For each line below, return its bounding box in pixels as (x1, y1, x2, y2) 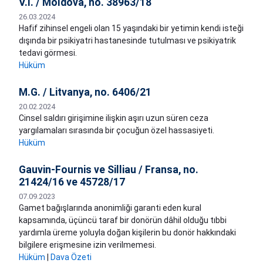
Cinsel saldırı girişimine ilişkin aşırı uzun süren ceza (19, 113, 208, 123)
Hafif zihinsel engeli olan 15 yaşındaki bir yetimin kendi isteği (19, 23, 244, 33)
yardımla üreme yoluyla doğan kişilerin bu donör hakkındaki (19, 228, 236, 238)
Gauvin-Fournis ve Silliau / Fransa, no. (19, 164, 198, 176)
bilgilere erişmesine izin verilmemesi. (19, 240, 156, 250)
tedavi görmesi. (19, 48, 77, 58)
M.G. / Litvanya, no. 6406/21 (19, 86, 151, 99)
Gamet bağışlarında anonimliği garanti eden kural (19, 203, 201, 213)
